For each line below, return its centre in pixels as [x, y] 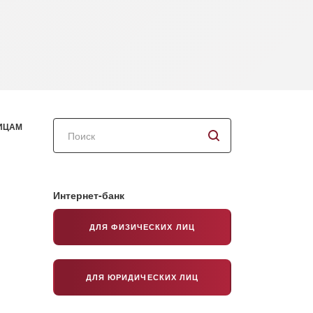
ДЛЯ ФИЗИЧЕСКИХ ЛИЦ [142, 227]
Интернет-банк [89, 195]
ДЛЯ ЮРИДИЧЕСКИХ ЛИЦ [142, 277]
